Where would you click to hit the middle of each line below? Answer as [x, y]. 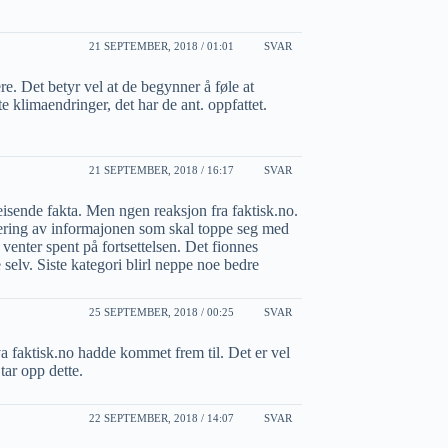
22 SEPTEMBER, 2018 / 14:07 [161, 417]
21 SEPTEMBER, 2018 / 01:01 [161, 45]
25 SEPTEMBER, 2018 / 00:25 [161, 311]
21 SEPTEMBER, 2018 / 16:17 [161, 169]
